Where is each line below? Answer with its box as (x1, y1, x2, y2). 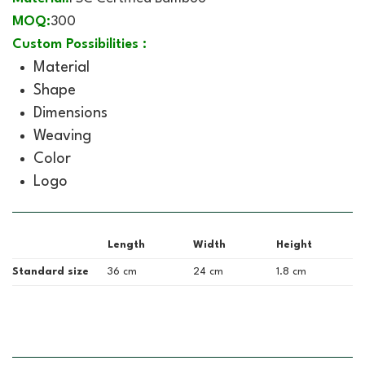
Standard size (12, 266, 89, 277)
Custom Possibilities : (12, 37, 147, 51)
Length (108, 239, 145, 250)
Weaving (33, 128, 91, 143)
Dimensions (33, 105, 108, 121)
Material (33, 59, 90, 75)
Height (276, 239, 312, 250)
